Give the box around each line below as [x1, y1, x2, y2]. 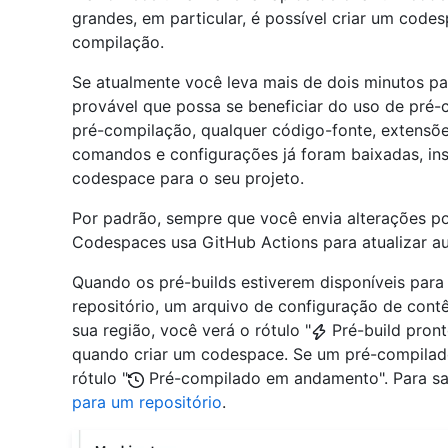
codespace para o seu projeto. [72, 168, 304, 189]
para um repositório [72, 392, 222, 413]
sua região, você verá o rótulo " [72, 320, 311, 341]
